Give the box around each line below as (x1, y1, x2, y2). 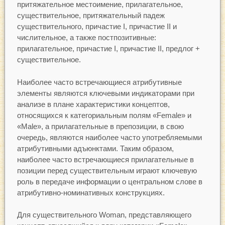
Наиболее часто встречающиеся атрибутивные (17, 77, 182, 86)
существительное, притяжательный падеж (17, 11, 165, 20)
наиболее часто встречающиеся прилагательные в (17, 155, 194, 164)
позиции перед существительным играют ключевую (17, 166, 197, 175)
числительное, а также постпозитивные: (17, 33, 156, 42)
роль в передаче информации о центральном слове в (17, 177, 202, 186)
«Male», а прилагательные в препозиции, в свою (17, 122, 184, 131)
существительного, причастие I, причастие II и (17, 22, 177, 31)
